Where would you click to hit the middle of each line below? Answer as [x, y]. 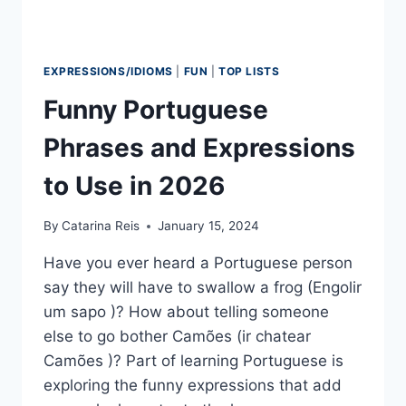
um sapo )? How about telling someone [186, 312]
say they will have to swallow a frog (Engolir [203, 288]
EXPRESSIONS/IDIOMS [108, 71]
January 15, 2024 [209, 226]
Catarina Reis [101, 226]
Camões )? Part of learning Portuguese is [193, 361]
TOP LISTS [249, 71]
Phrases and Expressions [199, 147]
